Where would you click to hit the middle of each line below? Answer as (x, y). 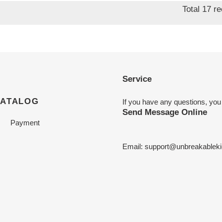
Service (137, 79)
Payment (25, 122)
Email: (133, 147)
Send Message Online (165, 112)
